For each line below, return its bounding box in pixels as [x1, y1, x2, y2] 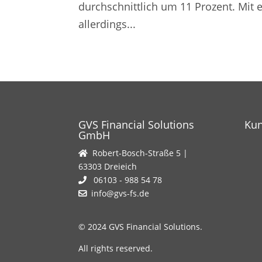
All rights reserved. [78, 242, 153, 254]
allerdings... [78, 17, 136, 32]
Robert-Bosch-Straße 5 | [88, 147, 188, 158]
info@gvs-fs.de [91, 187, 150, 199]
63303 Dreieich [78, 160, 137, 172]
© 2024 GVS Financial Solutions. [78, 220, 203, 232]
